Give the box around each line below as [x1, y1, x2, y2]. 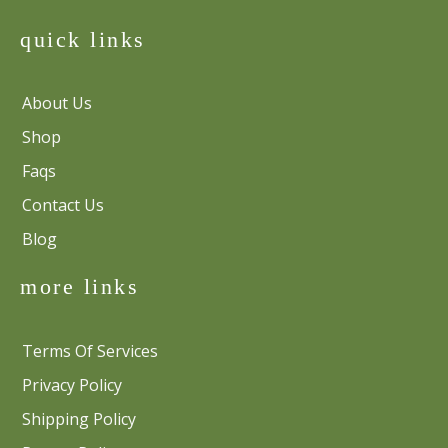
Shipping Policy [22, 407, 136, 430]
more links [20, 274, 139, 300]
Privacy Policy [22, 373, 122, 396]
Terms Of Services [22, 339, 158, 362]
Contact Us [22, 194, 104, 217]
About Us [22, 92, 92, 115]
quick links [20, 26, 146, 52]
